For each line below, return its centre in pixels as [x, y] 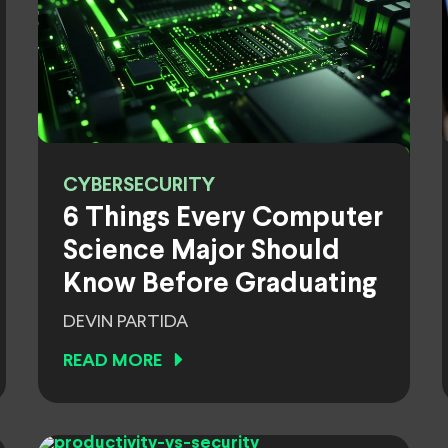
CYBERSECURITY [139, 185]
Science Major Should [201, 252]
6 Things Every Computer [223, 219]
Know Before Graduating [220, 285]
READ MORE [112, 361]
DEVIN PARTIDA [125, 322]
